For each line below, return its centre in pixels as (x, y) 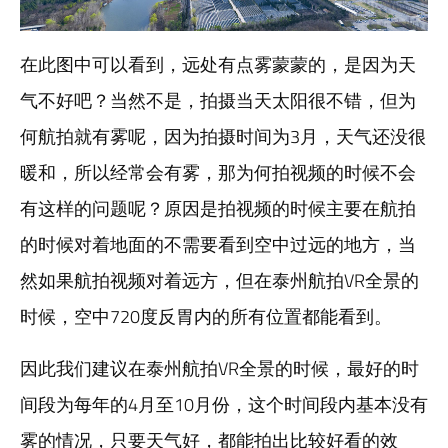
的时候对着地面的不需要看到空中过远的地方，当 (218, 244)
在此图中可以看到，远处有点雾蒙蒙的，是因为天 (218, 64)
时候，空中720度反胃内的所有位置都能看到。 (206, 316)
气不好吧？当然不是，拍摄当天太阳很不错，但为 (218, 100)
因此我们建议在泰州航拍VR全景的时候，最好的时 (219, 368)
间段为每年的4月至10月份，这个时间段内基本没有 (224, 404)
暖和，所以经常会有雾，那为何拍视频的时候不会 (218, 172)
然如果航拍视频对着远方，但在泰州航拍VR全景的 (219, 280)
